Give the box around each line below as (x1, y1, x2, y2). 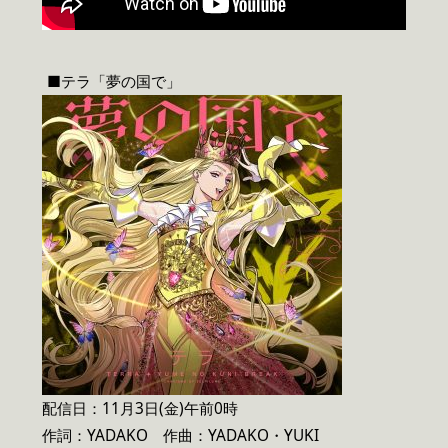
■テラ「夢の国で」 (47, 70, 181, 92)
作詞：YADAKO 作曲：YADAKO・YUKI (42, 424, 319, 446)
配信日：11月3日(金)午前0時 (42, 397, 238, 419)
